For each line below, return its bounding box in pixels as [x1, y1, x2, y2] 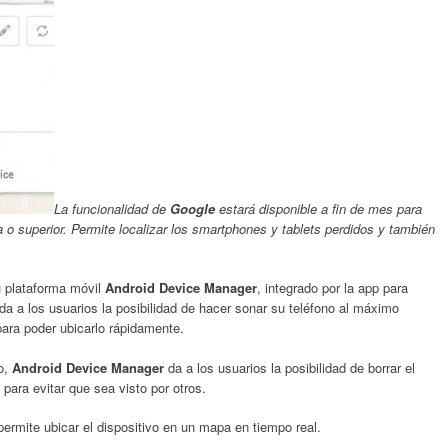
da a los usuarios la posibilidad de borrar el [164, 357, 415, 377]
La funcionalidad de [54, 198, 170, 218]
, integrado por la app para [257, 278, 408, 297]
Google [170, 198, 215, 218]
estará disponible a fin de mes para [215, 198, 422, 218]
